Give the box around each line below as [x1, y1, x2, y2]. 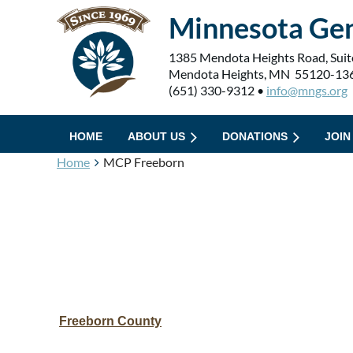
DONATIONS [222, 130, 288, 143]
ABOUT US [128, 130, 185, 143]
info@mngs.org [266, 83, 347, 98]
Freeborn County [59, 314, 162, 328]
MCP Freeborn [103, 154, 184, 169]
